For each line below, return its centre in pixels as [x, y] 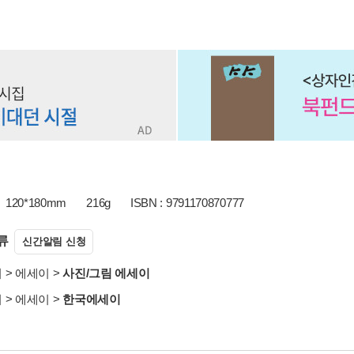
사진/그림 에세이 [106, 273]
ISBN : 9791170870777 [187, 203]
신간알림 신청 [54, 241]
